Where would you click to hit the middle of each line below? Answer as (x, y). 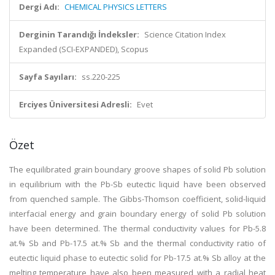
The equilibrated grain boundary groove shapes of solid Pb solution (137, 169)
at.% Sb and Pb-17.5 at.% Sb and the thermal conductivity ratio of (137, 243)
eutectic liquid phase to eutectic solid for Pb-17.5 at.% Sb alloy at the (137, 258)
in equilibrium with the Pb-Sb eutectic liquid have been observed (137, 184)
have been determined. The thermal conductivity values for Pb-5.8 (137, 228)
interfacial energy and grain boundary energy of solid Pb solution (137, 214)
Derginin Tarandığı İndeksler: (79, 34)
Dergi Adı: (39, 7)
